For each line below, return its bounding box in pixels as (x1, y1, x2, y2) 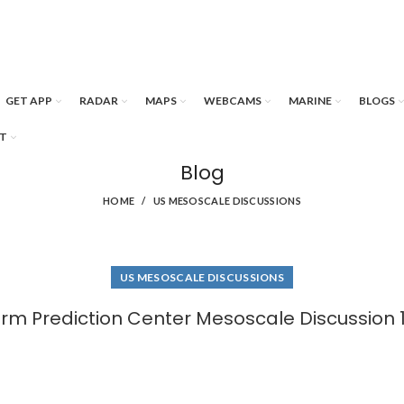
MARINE (289, 94, 332, 107)
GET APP (5, 94, 52, 107)
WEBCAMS (204, 94, 262, 107)
